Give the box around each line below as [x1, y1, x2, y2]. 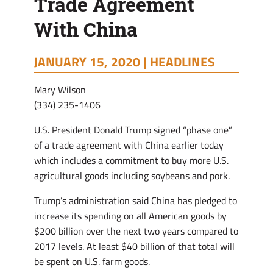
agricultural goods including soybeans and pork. [34, 168, 230, 183]
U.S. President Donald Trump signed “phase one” [34, 122, 232, 137]
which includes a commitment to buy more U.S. [34, 153, 229, 168]
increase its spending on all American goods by [34, 208, 227, 223]
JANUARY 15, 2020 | [34, 52, 150, 71]
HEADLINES [150, 52, 214, 71]
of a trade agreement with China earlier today [34, 138, 224, 152]
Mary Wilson [34, 82, 86, 97]
